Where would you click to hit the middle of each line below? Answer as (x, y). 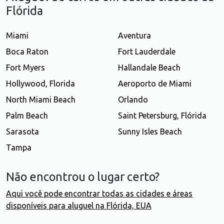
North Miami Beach (41, 100)
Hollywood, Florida (40, 84)
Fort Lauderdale (147, 52)
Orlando (133, 100)
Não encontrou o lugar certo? (83, 177)
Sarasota (22, 132)
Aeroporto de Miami (155, 84)
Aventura (134, 36)
